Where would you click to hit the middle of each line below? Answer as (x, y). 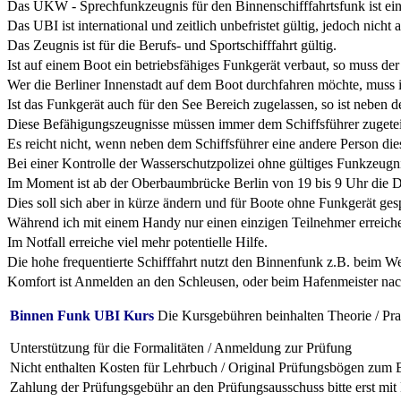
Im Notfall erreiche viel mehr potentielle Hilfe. (137, 243)
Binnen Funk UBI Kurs (82, 316)
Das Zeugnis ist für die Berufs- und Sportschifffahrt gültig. (174, 46)
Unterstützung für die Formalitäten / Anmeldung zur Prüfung (184, 348)
